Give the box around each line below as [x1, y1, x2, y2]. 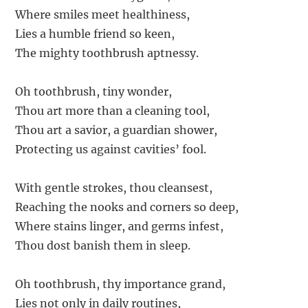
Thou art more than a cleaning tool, [15, 103, 210, 118]
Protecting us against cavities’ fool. [15, 142, 207, 156]
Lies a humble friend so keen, [15, 26, 175, 41]
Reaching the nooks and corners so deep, [15, 199, 239, 214]
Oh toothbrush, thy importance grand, [15, 276, 226, 291]
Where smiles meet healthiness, [15, 7, 190, 21]
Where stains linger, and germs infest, [15, 219, 224, 233]
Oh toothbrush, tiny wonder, [15, 84, 173, 98]
